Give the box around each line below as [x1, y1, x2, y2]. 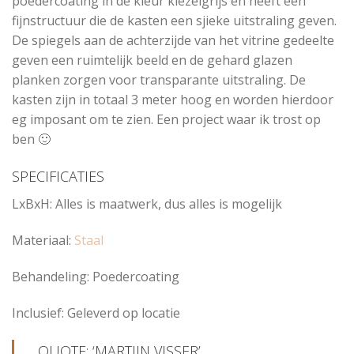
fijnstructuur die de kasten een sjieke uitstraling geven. [12, 11, 337, 29]
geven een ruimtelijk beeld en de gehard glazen [12, 51, 292, 69]
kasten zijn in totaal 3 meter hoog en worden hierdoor [12, 90, 333, 108]
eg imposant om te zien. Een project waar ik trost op [12, 110, 321, 128]
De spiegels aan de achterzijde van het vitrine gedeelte [12, 31, 334, 49]
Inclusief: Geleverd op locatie [12, 303, 180, 322]
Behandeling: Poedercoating [12, 268, 179, 286]
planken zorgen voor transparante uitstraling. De [12, 70, 306, 88]
